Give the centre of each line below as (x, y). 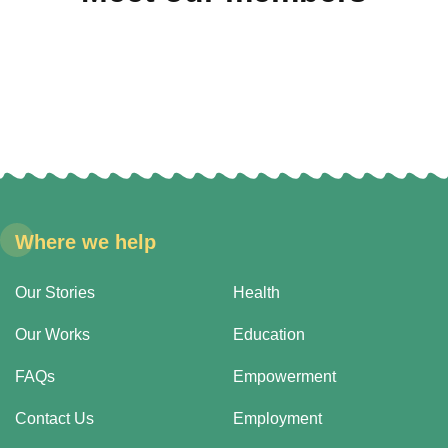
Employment (277, 418)
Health (256, 292)
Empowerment (284, 376)
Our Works (52, 334)
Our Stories (55, 292)
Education (269, 334)
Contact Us (54, 418)
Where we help (85, 241)
